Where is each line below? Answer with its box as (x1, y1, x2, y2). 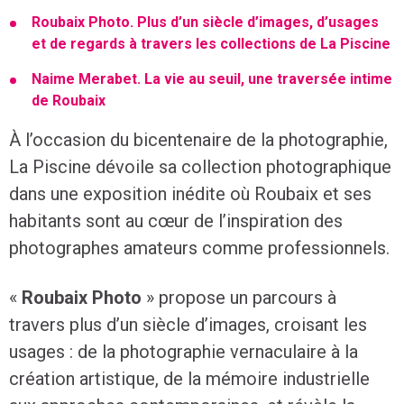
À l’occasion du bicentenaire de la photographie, (9, 129, 388, 151)
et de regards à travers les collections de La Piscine (32, 35, 390, 52)
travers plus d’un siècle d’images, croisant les (9, 314, 367, 335)
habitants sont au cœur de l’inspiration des (9, 210, 343, 232)
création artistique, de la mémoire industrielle (9, 368, 370, 390)
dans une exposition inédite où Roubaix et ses (9, 183, 372, 205)
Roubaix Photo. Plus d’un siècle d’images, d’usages (32, 14, 379, 31)
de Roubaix (32, 92, 106, 109)
